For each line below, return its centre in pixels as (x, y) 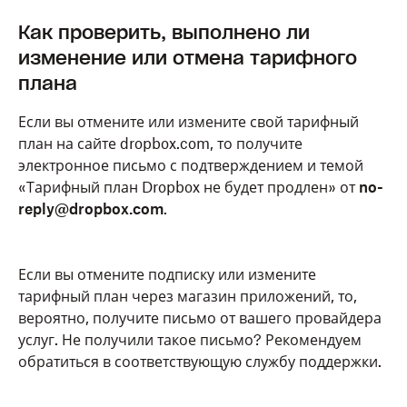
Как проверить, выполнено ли (164, 33)
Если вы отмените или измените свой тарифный (189, 122)
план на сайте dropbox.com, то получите (160, 144)
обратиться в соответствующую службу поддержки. (200, 362)
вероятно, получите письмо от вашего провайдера (200, 318)
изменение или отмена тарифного (188, 58)
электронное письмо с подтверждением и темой (191, 165)
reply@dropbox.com (91, 209)
